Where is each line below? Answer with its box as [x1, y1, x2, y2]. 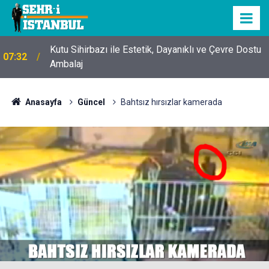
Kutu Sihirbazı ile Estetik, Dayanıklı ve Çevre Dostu [50, 44, 261, 55]
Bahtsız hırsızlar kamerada [120, 97, 222, 107]
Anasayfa [23, 97, 62, 107]
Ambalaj [50, 58, 83, 70]
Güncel [77, 97, 105, 107]
